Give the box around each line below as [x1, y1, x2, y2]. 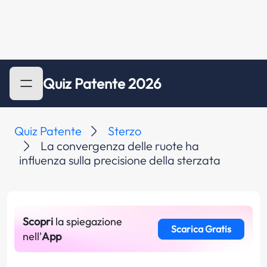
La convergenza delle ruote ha [41, 138, 199, 153]
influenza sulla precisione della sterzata [19, 153, 221, 167]
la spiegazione [53, 215, 122, 228]
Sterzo [108, 123, 141, 138]
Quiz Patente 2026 [43, 74, 162, 92]
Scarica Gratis [170, 223, 231, 235]
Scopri [23, 215, 53, 228]
